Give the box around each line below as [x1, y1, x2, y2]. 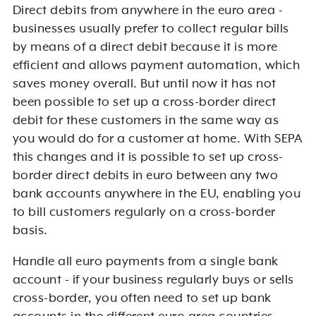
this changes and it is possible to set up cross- [12, 150, 284, 165]
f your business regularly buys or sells [75, 273, 294, 288]
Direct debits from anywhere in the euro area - [12, 4, 284, 18]
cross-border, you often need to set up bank [12, 291, 272, 306]
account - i [12, 273, 76, 288]
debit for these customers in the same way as [12, 114, 279, 128]
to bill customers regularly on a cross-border [12, 205, 276, 220]
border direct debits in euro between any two [12, 169, 279, 183]
